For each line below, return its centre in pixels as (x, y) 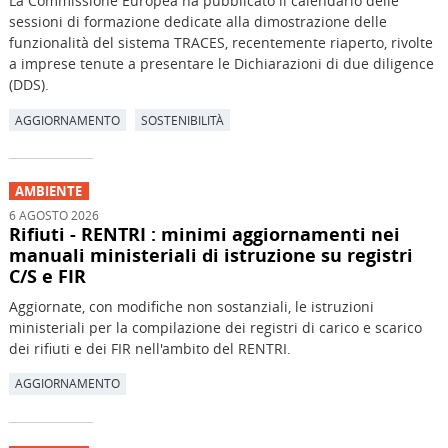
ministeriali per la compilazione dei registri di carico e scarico (215, 327)
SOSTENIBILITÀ (182, 119)
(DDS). (28, 85)
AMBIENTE (49, 191)
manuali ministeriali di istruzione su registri (210, 254)
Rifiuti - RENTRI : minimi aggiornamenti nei (204, 233)
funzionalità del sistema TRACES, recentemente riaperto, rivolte (220, 43)
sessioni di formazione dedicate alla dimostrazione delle (197, 22)
